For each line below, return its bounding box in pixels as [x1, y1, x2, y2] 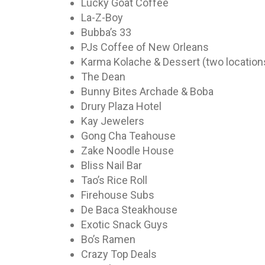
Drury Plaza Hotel [81, 100, 161, 112]
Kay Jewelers [81, 115, 144, 127]
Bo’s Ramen [81, 233, 135, 245]
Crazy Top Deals [81, 248, 157, 260]
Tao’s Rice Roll [81, 174, 147, 186]
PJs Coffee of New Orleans [81, 41, 209, 53]
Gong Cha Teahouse [81, 130, 176, 142]
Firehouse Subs [81, 189, 154, 201]
